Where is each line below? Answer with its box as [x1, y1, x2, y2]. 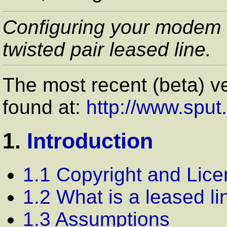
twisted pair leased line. [3, 38, 211, 60]
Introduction [27, 128, 153, 153]
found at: [3, 96, 86, 118]
